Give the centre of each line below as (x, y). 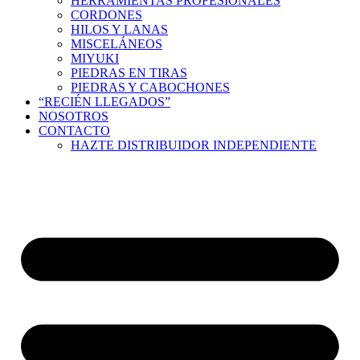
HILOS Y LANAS (119, 29)
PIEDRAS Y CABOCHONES (150, 87)
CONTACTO (74, 130)
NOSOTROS (74, 116)
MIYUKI (95, 58)
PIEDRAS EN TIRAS (129, 72)
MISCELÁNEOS (117, 43)
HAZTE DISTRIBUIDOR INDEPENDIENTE (194, 145)
